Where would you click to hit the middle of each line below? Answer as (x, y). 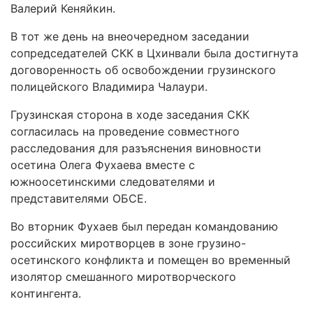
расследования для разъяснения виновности (136, 148)
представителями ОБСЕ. (79, 198)
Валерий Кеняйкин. (63, 8)
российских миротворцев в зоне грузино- (128, 243)
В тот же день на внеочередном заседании (130, 36)
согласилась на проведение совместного (125, 131)
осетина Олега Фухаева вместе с (103, 165)
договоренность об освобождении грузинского (143, 70)
